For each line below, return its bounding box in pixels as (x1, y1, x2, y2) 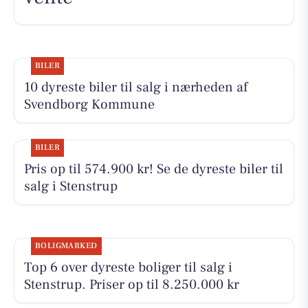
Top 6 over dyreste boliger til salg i (23, 258, 232, 276)
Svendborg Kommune (23, 95, 155, 113)
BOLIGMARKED (34, 240, 98, 251)
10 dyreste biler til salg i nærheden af (23, 78, 247, 96)
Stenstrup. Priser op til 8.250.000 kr (23, 275, 239, 294)
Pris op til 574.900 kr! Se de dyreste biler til (23, 159, 283, 178)
